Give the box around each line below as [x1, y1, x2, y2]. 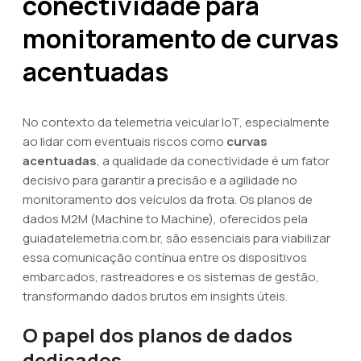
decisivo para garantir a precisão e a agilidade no [23, 172, 297, 189]
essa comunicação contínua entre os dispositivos [23, 249, 307, 266]
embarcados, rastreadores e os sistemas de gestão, [23, 268, 319, 285]
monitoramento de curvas [23, 21, 338, 56]
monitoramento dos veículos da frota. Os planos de [23, 191, 313, 208]
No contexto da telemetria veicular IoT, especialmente [23, 114, 330, 131]
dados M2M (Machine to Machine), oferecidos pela [23, 210, 308, 227]
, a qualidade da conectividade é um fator [97, 152, 330, 169]
